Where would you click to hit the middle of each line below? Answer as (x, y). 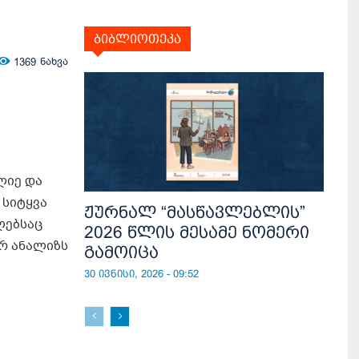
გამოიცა (121, 252)
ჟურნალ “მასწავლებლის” (195, 212)
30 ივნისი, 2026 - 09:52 (141, 274)
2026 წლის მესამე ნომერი (197, 232)
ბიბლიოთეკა (137, 38)
